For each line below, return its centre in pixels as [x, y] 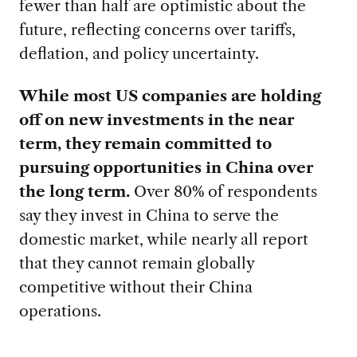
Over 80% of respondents [225, 191]
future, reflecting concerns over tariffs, [157, 29]
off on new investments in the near [156, 119]
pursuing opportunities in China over [166, 167]
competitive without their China [135, 286]
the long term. [76, 191]
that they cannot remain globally [136, 263]
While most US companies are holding [170, 95]
